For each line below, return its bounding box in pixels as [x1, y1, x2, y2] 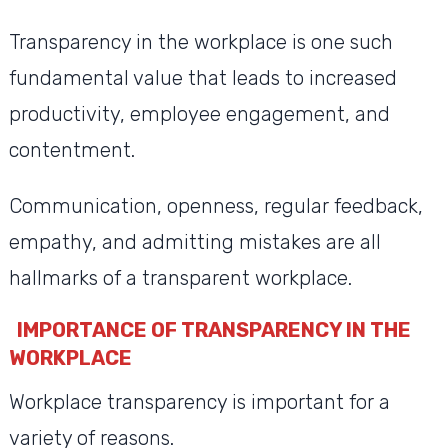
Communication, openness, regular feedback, [8, 194, 423, 219]
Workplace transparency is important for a [8, 390, 390, 415]
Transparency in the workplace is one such [8, 30, 393, 55]
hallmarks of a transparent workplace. [8, 266, 357, 291]
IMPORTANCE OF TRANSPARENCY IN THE [16, 318, 411, 343]
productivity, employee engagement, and [8, 102, 390, 127]
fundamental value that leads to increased [8, 66, 397, 91]
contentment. [8, 138, 135, 163]
